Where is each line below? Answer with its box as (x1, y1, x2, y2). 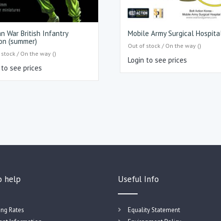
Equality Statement (128, 205, 180, 214)
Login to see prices (128, 55, 187, 65)
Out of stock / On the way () (128, 41, 202, 49)
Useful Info (118, 173, 159, 184)
